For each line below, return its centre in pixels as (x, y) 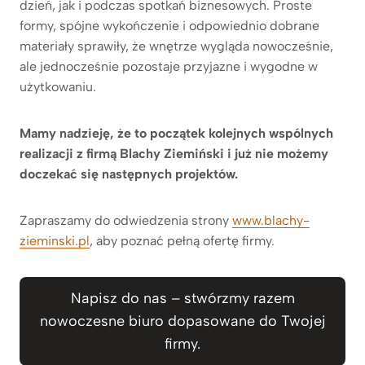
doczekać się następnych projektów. (129, 174)
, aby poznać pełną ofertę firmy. (182, 240)
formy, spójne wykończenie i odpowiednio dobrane (169, 25)
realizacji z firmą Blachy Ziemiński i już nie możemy (174, 153)
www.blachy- (271, 220)
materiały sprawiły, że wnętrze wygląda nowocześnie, (176, 46)
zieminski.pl (55, 240)
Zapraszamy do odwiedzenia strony (126, 220)
